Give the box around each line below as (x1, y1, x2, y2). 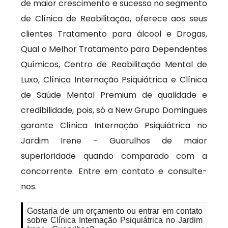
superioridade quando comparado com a (21, 150, 207, 162)
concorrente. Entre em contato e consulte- (21, 165, 207, 177)
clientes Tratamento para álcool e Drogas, (21, 28, 207, 40)
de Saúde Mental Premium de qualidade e (21, 89, 207, 101)
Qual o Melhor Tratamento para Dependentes (21, 43, 207, 55)
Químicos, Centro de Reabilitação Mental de (21, 59, 207, 70)
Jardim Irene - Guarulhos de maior (21, 135, 207, 147)
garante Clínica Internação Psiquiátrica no (21, 120, 207, 131)
